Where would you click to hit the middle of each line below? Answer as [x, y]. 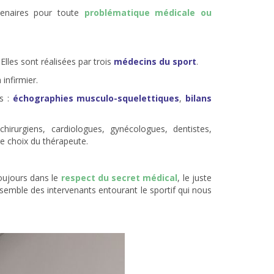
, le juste [195, 178]
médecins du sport [155, 62]
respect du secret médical [119, 178]
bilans [199, 98]
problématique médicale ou [148, 13]
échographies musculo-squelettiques [96, 98]
